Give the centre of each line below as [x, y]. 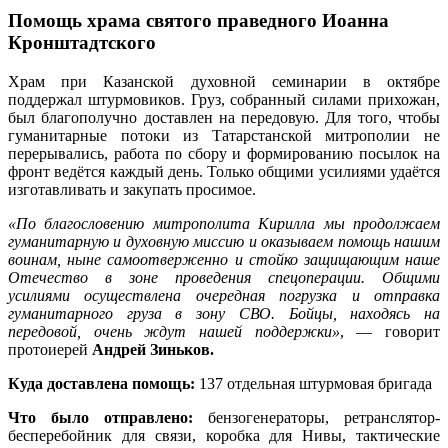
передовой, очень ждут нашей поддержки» [174, 331]
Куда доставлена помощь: [101, 383]
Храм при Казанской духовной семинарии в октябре [224, 81]
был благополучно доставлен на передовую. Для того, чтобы [224, 117]
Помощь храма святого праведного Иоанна [198, 20]
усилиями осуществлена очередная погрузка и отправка [224, 295]
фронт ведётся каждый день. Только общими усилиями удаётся [224, 171]
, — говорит [390, 331]
